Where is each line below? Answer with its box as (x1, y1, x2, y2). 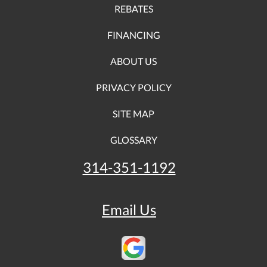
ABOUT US (110, 55, 157, 67)
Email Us (102, 201, 156, 218)
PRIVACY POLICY (95, 82, 172, 93)
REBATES (114, 3, 153, 14)
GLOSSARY (110, 134, 157, 145)
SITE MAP (113, 108, 154, 119)
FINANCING (107, 29, 160, 41)
